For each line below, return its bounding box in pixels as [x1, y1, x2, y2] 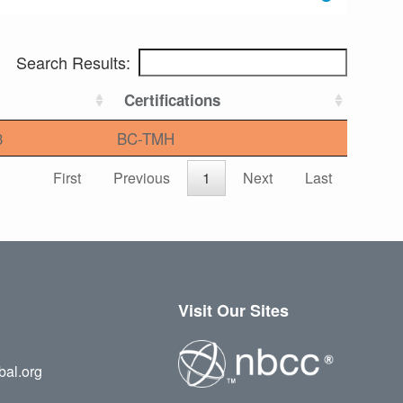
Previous [113, 167, 170, 189]
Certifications [124, 89, 220, 112]
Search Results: [16, 50, 130, 75]
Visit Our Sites [177, 299, 289, 323]
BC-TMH [117, 127, 175, 150]
